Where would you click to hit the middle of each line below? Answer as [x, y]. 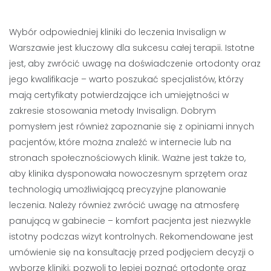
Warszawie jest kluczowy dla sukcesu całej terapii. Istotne [132, 47]
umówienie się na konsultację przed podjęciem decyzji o [132, 252]
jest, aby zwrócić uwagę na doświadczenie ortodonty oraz [135, 63]
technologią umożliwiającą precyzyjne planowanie [118, 189]
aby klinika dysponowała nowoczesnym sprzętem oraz [128, 173]
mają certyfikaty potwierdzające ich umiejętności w [119, 95]
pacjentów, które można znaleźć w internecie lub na [120, 142]
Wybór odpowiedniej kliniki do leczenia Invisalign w [117, 32]
